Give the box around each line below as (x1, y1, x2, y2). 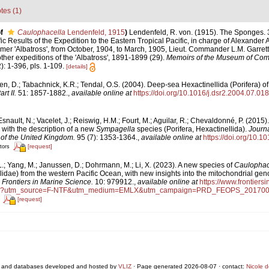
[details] (65, 63, 88, 70)
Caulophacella (17, 28, 65, 37)
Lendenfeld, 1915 (65, 28, 125, 37)
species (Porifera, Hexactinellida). (134, 124, 249, 133)
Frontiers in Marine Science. (1, 177, 93, 186)
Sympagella (95, 124, 135, 133)
